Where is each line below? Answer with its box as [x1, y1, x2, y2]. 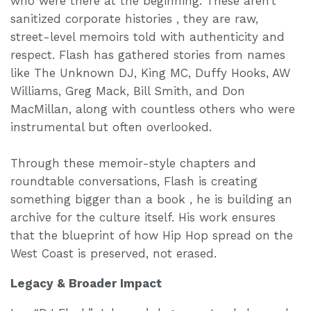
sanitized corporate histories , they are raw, [10, 11, 258, 26]
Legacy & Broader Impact [10, 276, 162, 290]
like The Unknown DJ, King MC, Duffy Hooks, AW [10, 65, 290, 80]
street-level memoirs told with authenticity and [10, 29, 285, 44]
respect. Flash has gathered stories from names [10, 47, 285, 62]
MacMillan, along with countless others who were [10, 101, 295, 116]
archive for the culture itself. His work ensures [10, 210, 276, 224]
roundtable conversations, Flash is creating [10, 174, 258, 188]
